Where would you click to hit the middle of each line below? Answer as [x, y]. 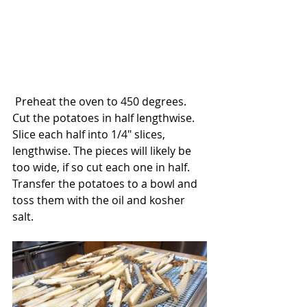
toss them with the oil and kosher [100, 200]
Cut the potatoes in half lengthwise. [105, 118]
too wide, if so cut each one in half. [104, 168]
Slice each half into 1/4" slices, [90, 135]
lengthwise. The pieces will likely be [103, 151]
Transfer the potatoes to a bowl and [106, 184]
